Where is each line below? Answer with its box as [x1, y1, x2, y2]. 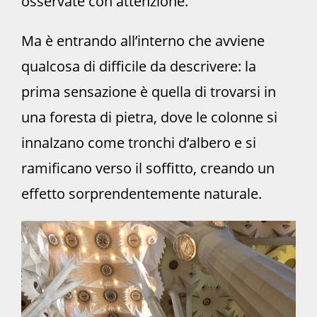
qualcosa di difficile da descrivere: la [21, 57, 256, 76]
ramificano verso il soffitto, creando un [21, 158, 275, 178]
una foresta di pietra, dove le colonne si [21, 108, 277, 127]
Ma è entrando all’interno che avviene [21, 31, 265, 51]
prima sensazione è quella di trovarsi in [21, 82, 276, 102]
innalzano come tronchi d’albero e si [21, 133, 256, 153]
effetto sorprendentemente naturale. [21, 184, 262, 204]
